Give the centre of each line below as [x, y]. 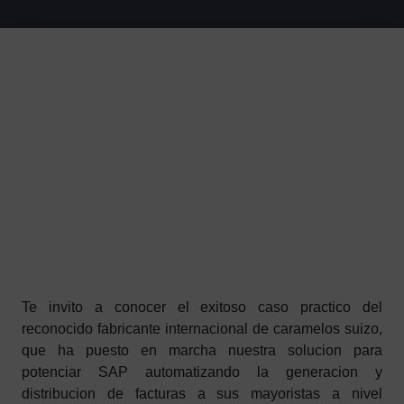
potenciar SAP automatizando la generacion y [202, 372]
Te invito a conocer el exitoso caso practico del [202, 307]
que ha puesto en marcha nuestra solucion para [202, 350]
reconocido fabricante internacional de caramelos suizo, [202, 329]
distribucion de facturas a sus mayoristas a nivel [202, 394]
